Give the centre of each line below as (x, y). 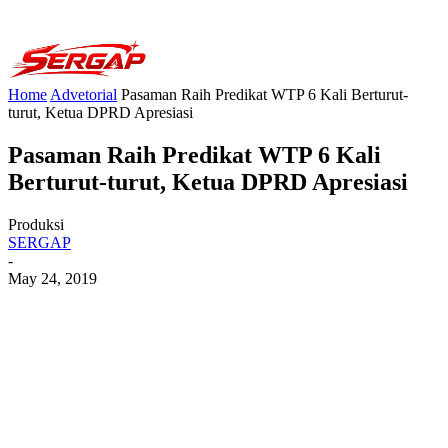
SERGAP (39, 242)
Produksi (36, 224)
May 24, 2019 (52, 278)
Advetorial (83, 94)
